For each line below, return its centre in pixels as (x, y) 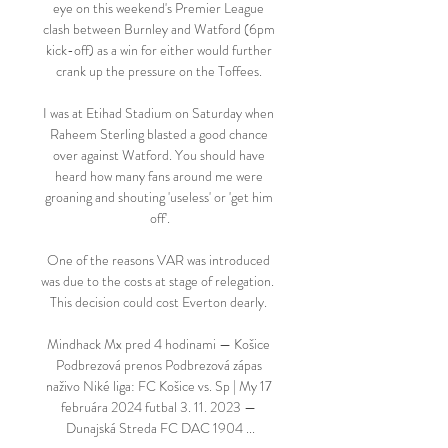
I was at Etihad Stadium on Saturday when (158, 113)
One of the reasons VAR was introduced (158, 260)
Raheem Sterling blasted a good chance (158, 134)
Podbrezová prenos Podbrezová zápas (158, 365)
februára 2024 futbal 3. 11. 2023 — (158, 407)
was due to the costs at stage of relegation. (157, 281)
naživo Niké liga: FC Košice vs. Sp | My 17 (158, 386)
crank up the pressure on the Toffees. (160, 71)
